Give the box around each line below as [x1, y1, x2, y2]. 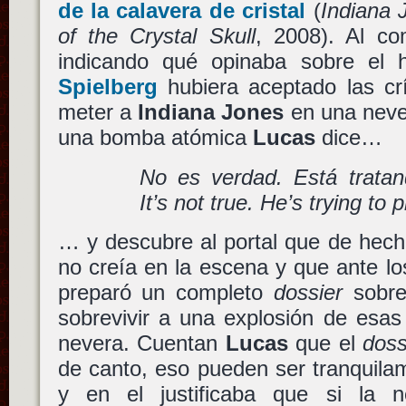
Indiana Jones [138, 100, 285, 125]
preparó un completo [57, 280, 275, 305]
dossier [274, 280, 343, 305]
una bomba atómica [57, 125, 253, 150]
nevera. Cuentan [57, 331, 226, 356]
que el [287, 331, 363, 356]
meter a [57, 100, 139, 125]
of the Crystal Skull [57, 24, 256, 49]
